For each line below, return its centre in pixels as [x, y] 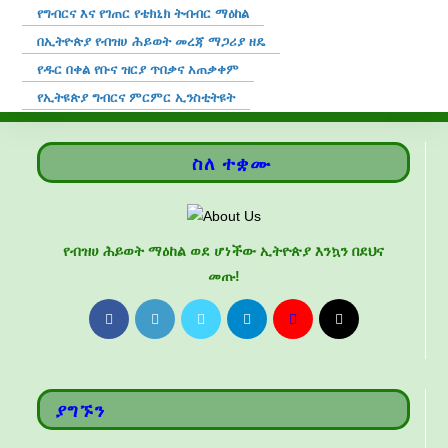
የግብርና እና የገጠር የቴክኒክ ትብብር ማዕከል [143, 13]
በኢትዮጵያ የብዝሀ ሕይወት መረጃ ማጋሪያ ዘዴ [151, 41]
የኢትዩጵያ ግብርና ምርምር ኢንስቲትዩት [136, 97]
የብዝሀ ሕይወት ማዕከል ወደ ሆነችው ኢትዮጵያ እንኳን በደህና [223, 250]
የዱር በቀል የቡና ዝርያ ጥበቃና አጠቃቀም [138, 69]
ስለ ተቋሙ [231, 163]
